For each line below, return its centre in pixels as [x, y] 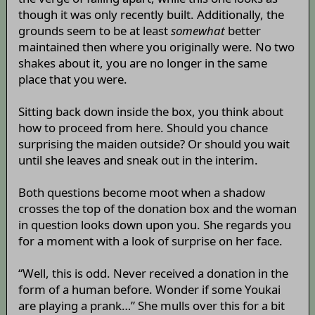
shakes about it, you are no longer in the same [142, 63]
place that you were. [72, 79]
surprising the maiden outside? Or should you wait [154, 144]
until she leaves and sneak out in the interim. [138, 160]
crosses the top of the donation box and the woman [157, 209]
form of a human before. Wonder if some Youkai [149, 290]
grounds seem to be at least [94, 31]
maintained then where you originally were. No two [156, 47]
